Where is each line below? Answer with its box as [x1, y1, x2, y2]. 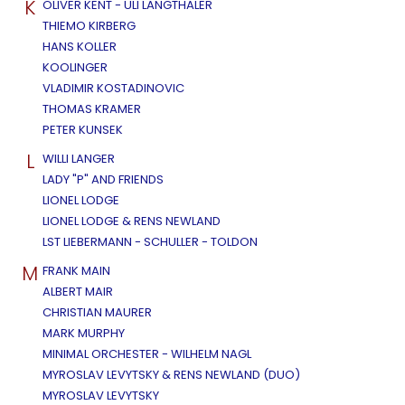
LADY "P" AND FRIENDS [42, 170, 164, 188]
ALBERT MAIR [42, 282, 113, 300]
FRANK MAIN [42, 261, 110, 279]
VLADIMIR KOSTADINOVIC [42, 79, 184, 97]
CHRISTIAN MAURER [42, 303, 152, 321]
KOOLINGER [42, 58, 108, 76]
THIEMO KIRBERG [42, 16, 136, 34]
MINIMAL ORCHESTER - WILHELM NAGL [42, 344, 251, 363]
